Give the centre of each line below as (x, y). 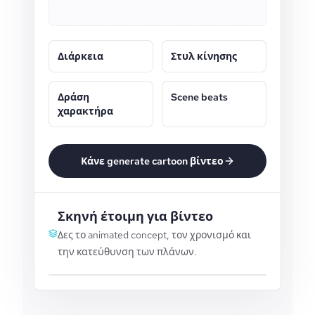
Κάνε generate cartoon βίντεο (152, 161)
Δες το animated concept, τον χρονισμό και (154, 235)
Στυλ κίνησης (204, 56)
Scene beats (199, 97)
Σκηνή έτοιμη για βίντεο (135, 216)
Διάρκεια (81, 56)
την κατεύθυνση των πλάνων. (127, 252)
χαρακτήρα (85, 111)
